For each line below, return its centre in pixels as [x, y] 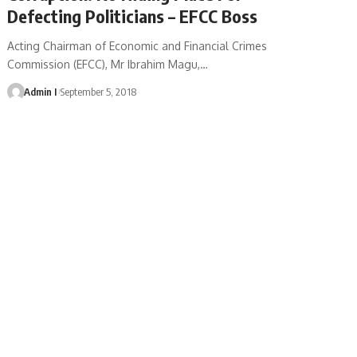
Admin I [40, 91]
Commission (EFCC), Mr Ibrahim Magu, [104, 64]
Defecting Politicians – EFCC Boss [133, 16]
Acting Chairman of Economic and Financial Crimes [137, 45]
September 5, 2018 [98, 91]
